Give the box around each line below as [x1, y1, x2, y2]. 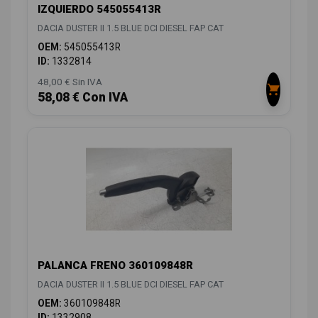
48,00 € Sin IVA [38, 76, 102, 88]
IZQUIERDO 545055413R [38, 3, 161, 16]
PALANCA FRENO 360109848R [38, 259, 193, 273]
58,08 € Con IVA [38, 90, 128, 105]
